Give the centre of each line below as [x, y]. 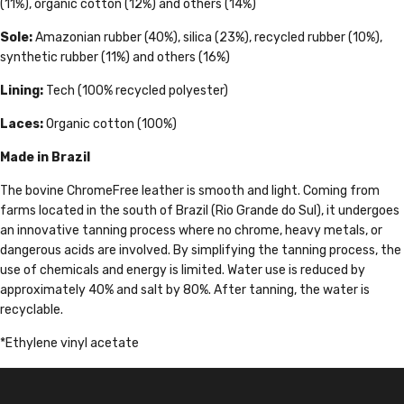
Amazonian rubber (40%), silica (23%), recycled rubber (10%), [209, 37]
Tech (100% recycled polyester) [137, 90]
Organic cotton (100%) [111, 124]
